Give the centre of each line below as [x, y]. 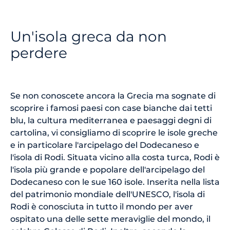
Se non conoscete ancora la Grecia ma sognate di [113, 96]
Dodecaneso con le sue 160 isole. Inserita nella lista [115, 182]
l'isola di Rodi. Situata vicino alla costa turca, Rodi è [115, 157]
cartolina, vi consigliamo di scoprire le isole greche [114, 133]
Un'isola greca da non [89, 36]
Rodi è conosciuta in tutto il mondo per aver [102, 207]
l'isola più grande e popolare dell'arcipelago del [108, 170]
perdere [41, 53]
